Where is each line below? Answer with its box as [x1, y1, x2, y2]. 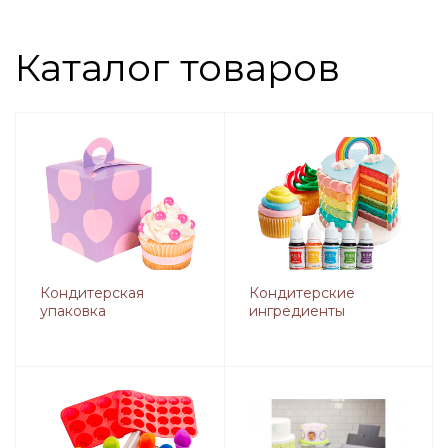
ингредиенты [248, 301, 345, 320]
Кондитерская [40, 283, 144, 302]
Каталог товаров [15, 44, 340, 92]
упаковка [40, 301, 106, 320]
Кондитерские [248, 283, 355, 302]
